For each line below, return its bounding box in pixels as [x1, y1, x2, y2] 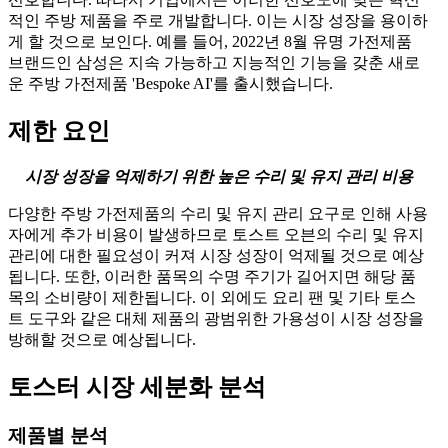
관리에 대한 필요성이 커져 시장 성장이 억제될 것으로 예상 [8, 247, 424, 265]
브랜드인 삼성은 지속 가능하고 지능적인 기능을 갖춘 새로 [8, 54, 420, 72]
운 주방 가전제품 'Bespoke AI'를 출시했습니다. [8, 75, 333, 93]
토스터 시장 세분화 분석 [8, 374, 266, 401]
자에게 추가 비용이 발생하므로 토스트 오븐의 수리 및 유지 [8, 226, 424, 244]
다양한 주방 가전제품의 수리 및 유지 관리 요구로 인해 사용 [8, 205, 428, 223]
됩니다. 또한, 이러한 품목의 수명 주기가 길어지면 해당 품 [8, 268, 416, 286]
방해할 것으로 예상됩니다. [8, 331, 196, 349]
